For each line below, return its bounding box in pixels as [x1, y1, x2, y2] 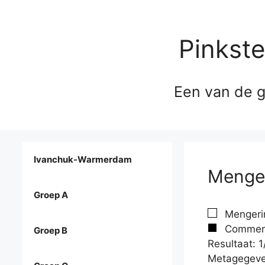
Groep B [34, 225, 67, 237]
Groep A [34, 189, 68, 201]
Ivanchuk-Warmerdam [34, 154, 132, 166]
